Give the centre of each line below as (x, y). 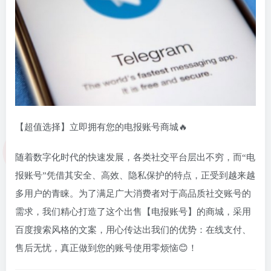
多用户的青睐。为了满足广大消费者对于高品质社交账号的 (133, 194)
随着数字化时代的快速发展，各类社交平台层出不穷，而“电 (135, 158)
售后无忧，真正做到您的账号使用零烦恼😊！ (106, 248)
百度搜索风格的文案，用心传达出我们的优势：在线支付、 (133, 230)
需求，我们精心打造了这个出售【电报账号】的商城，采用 (133, 212)
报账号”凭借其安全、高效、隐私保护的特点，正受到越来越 (135, 176)
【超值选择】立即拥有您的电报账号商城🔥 (101, 127)
